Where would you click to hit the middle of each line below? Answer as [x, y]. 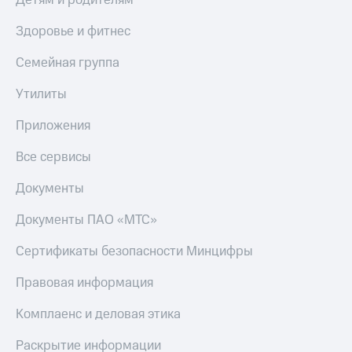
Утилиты [41, 95]
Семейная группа [68, 63]
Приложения [53, 126]
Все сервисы [53, 158]
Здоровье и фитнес [73, 32]
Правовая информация [84, 283]
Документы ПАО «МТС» [86, 220]
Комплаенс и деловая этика [98, 315]
